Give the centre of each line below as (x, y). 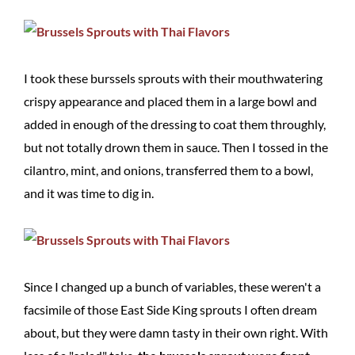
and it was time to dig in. (89, 193)
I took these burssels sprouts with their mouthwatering (173, 78)
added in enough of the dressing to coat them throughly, (175, 124)
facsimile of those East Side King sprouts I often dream (170, 309)
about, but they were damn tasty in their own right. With (176, 332)
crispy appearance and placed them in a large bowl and (170, 101)
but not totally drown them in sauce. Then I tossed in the (176, 147)
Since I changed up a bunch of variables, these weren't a (172, 286)
